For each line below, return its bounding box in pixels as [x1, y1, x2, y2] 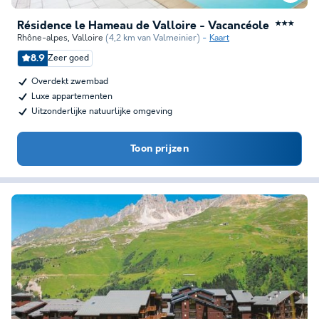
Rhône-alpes [17, 33, 68, 43]
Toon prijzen [130, 143, 189, 155]
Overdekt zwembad [31, 76, 108, 87]
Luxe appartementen [31, 91, 113, 102]
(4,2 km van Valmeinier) [105, 33, 200, 43]
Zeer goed [48, 53, 89, 63]
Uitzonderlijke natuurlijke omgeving [31, 106, 172, 117]
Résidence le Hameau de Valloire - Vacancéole [17, 19, 269, 33]
